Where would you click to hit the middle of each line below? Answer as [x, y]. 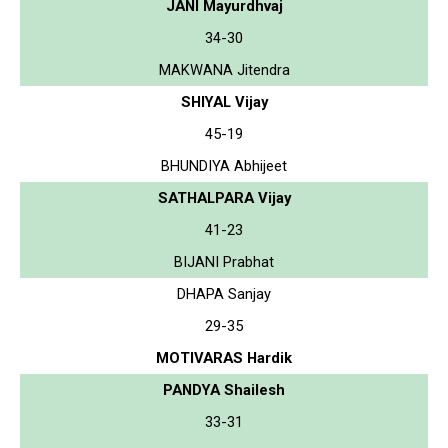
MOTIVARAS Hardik [224, 357]
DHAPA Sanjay [224, 293]
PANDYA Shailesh [224, 389]
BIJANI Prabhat [224, 261]
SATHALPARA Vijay [224, 197]
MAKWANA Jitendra [224, 69]
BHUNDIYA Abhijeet [224, 165]
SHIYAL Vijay [224, 101]
